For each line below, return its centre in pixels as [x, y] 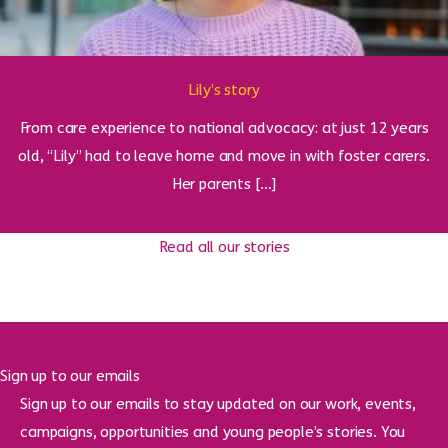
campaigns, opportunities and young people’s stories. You [213, 431]
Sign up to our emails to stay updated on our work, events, [218, 403]
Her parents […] [224, 183]
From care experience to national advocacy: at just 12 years [224, 127]
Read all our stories [224, 246]
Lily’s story [224, 89]
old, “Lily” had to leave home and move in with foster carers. [224, 155]
